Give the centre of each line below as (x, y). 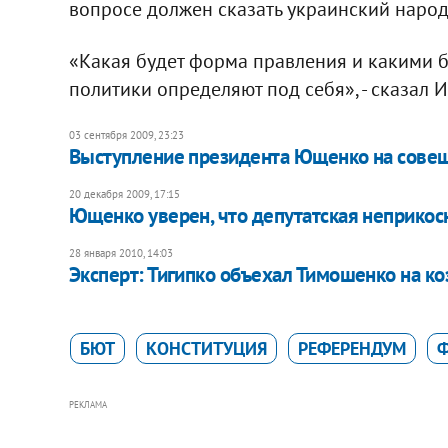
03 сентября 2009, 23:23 (126, 134)
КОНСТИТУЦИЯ (206, 348)
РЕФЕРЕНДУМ (351, 348)
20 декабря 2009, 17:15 (124, 193)
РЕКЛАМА (87, 404)
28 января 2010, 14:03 (120, 252)
